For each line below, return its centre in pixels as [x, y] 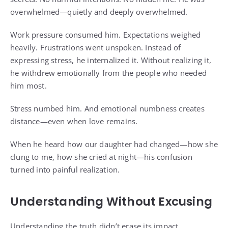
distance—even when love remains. [74, 121]
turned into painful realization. [65, 170]
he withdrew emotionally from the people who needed [109, 73]
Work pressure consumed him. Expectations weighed [106, 35]
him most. [28, 86]
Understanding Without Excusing [111, 202]
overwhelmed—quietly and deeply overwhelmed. [99, 12]
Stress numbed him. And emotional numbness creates [107, 109]
